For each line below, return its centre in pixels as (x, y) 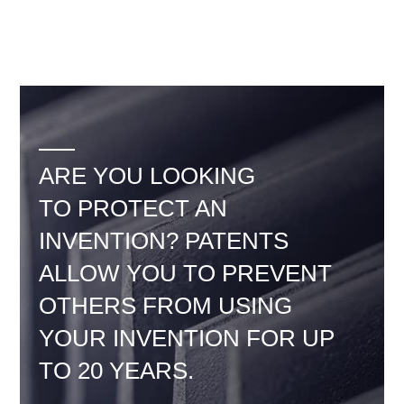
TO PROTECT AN (133, 208)
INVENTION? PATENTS (163, 241)
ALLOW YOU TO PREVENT (185, 273)
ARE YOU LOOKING (147, 176)
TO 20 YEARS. (116, 371)
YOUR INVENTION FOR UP (186, 338)
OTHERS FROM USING (165, 306)
